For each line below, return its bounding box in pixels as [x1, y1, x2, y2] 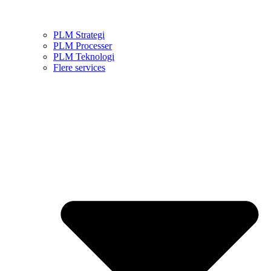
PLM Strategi [53, 29, 105, 40]
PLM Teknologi [53, 51, 114, 62]
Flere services [53, 62, 105, 73]
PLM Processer [53, 40, 112, 51]
